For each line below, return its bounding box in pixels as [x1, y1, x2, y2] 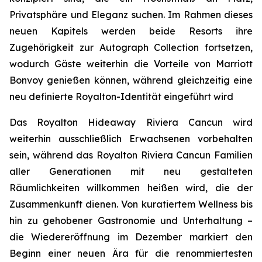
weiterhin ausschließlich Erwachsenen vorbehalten [9, 133, 253, 144]
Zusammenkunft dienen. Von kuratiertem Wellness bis [9, 198, 253, 210]
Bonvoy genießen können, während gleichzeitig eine [9, 74, 253, 86]
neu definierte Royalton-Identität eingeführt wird [9, 91, 233, 102]
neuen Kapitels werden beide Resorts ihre [9, 25, 253, 37]
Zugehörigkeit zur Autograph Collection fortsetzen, [9, 42, 253, 53]
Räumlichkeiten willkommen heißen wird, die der [9, 182, 253, 194]
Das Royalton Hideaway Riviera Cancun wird [9, 116, 253, 128]
